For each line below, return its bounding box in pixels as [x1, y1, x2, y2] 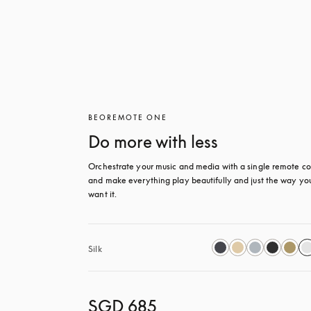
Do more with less [88, 132, 219, 151]
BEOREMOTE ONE [88, 113, 168, 121]
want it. [88, 189, 117, 199]
